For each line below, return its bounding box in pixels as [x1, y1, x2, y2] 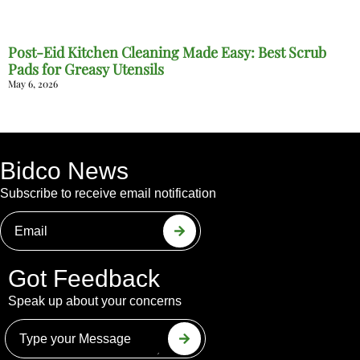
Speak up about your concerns [8, 294, 182, 309]
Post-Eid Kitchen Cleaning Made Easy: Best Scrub [8, 43, 326, 63]
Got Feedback [8, 265, 160, 292]
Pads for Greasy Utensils [8, 59, 164, 80]
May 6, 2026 [8, 77, 58, 91]
